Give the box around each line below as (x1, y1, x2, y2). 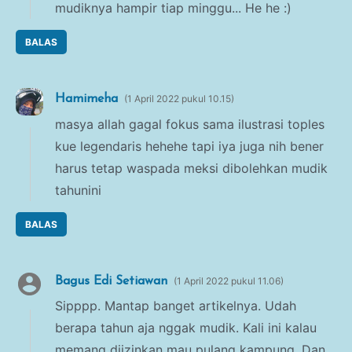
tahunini (55, 181, 101, 198)
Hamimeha (55, 93, 118, 106)
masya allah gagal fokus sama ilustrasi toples (55, 115, 324, 132)
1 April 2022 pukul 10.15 (127, 93, 231, 105)
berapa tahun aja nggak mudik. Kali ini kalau (55, 320, 317, 336)
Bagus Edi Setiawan (55, 274, 167, 288)
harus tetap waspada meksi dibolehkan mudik (55, 159, 328, 176)
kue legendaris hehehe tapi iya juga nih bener (55, 137, 324, 154)
